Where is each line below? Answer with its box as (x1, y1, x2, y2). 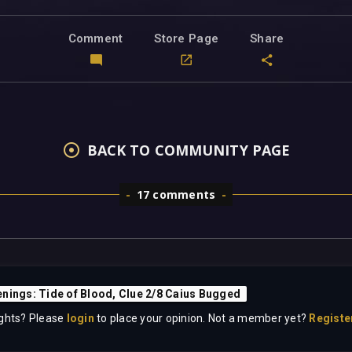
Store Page (154, 31, 219, 46)
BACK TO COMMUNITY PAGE (86, 141, 291, 160)
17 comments (136, 187, 216, 203)
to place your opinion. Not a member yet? (93, 312, 310, 325)
